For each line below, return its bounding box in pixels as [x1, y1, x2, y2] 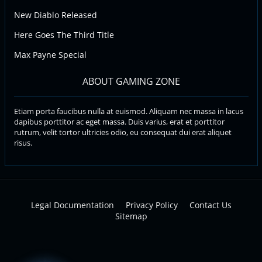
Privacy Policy [125, 199, 178, 211]
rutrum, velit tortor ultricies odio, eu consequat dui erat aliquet [13, 126, 232, 137]
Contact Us [189, 199, 232, 211]
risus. [13, 137, 32, 148]
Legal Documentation [30, 199, 114, 211]
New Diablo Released [13, 9, 97, 20]
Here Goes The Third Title [13, 29, 114, 40]
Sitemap [115, 211, 147, 222]
